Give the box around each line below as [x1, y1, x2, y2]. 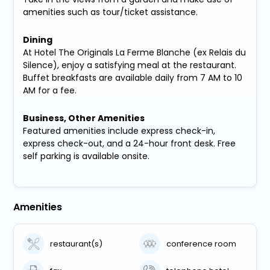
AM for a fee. [23, 84, 77, 97]
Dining [23, 34, 53, 46]
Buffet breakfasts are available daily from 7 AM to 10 [23, 72, 243, 84]
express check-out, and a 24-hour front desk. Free [23, 137, 236, 150]
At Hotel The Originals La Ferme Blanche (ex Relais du [23, 46, 246, 59]
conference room [166, 237, 237, 250]
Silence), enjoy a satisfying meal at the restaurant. [23, 59, 237, 72]
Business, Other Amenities [23, 112, 145, 125]
